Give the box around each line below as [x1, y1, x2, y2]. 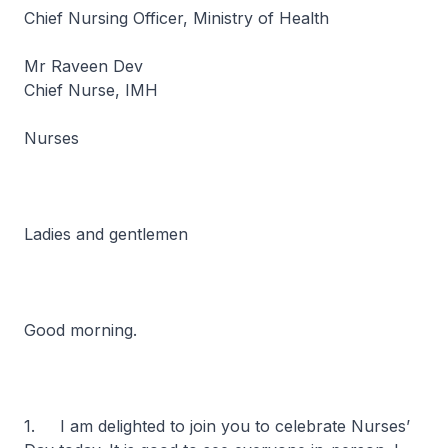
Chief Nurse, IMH [24, 80, 158, 100]
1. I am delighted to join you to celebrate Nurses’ [24, 416, 410, 436]
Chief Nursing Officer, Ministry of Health [24, 8, 329, 28]
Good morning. [24, 320, 137, 340]
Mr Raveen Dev [24, 56, 143, 76]
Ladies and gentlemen [24, 224, 188, 244]
